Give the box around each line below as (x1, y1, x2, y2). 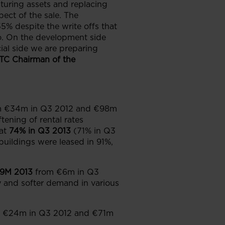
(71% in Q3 (73, 126, 116, 136)
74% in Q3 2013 (9, 126, 71, 136)
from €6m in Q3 (35, 167, 99, 177)
